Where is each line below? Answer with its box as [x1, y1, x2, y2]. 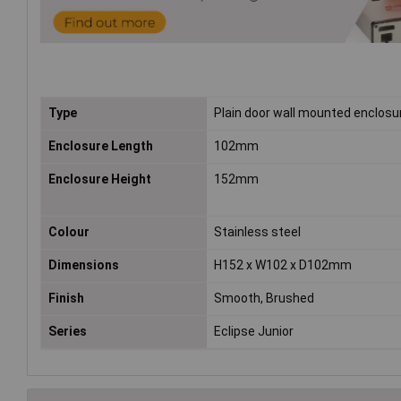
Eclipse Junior [214, 324, 294, 339]
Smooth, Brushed [214, 291, 315, 306]
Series [48, 324, 87, 339]
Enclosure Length [48, 139, 153, 154]
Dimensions [48, 258, 119, 273]
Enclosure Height [48, 172, 151, 187]
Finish [48, 291, 84, 306]
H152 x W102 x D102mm [214, 258, 353, 273]
